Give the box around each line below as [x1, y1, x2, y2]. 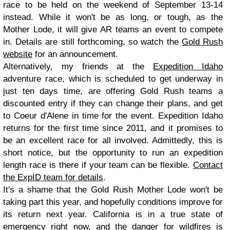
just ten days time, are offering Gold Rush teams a [3, 86, 223, 96]
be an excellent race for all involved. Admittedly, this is [3, 136, 223, 145]
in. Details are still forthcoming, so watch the [3, 37, 182, 47]
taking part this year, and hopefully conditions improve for [3, 197, 223, 207]
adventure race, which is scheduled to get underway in [3, 74, 223, 84]
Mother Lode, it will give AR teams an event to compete [3, 25, 223, 34]
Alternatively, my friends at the [3, 62, 154, 71]
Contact [193, 160, 223, 170]
